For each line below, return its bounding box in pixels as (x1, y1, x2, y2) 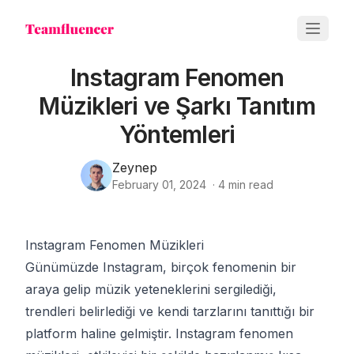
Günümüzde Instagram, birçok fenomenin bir (25, 259, 296, 275)
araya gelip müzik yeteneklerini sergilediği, (25, 281, 277, 297)
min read (225, 178, 273, 191)
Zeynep (112, 160, 157, 175)
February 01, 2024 (112, 178, 206, 191)
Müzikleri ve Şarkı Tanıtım (39, 92, 315, 120)
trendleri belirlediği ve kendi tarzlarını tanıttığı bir (25, 303, 314, 319)
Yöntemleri (119, 120, 235, 149)
